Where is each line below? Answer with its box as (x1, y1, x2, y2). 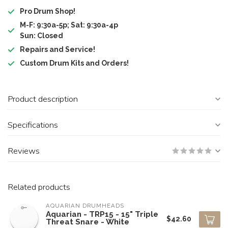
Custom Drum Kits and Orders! (20, 59, 129, 67)
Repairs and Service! (20, 45, 95, 53)
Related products (8, 181, 70, 193)
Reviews (8, 145, 40, 157)
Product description (8, 93, 78, 105)
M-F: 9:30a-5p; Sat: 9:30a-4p (20, 21, 118, 29)
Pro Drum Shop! (20, 7, 75, 15)
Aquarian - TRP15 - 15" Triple (46, 210, 158, 219)
